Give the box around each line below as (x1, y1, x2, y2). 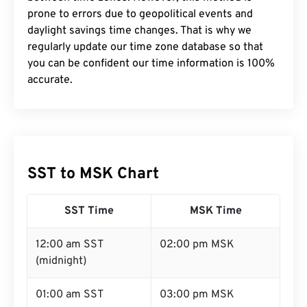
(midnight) (36, 254, 86, 268)
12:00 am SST (36, 238, 103, 251)
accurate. (27, 73, 73, 87)
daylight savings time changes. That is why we (27, 24, 251, 38)
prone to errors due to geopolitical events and (27, 8, 253, 21)
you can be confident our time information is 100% (27, 57, 275, 71)
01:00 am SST (36, 288, 103, 302)
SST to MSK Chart (27, 164, 159, 184)
